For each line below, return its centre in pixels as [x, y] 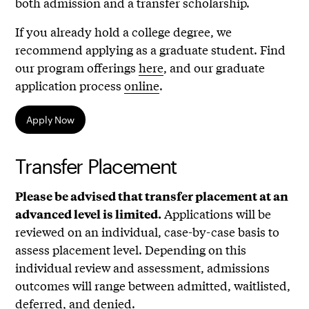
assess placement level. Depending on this [131, 250]
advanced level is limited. [89, 214]
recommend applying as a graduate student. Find [151, 50]
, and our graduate [215, 68]
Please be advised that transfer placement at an [152, 196]
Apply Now [50, 120]
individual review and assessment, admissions [143, 268]
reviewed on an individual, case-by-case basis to [148, 232]
